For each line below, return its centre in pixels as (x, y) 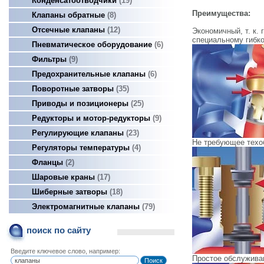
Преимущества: (221, 13)
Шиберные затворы (71, 192)
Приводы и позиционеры (81, 103)
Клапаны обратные (70, 15)
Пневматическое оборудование (93, 44)
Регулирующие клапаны (79, 133)
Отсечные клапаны (70, 30)
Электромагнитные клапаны (87, 207)
